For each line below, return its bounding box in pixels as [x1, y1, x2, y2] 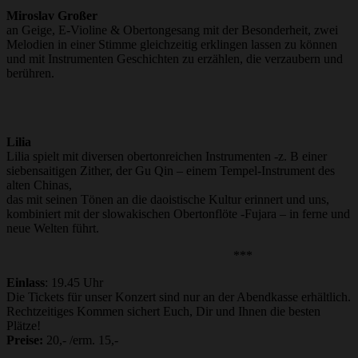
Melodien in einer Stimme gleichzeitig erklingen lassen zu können [6, 38, 337, 52]
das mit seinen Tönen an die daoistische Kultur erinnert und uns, [6, 193, 329, 207]
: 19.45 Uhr [45, 276, 103, 290]
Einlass [6, 276, 45, 290]
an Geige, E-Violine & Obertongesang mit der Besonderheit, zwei [6, 23, 338, 38]
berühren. [6, 66, 54, 81]
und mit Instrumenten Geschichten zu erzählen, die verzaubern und [6, 52, 343, 66]
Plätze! [6, 319, 41, 333]
